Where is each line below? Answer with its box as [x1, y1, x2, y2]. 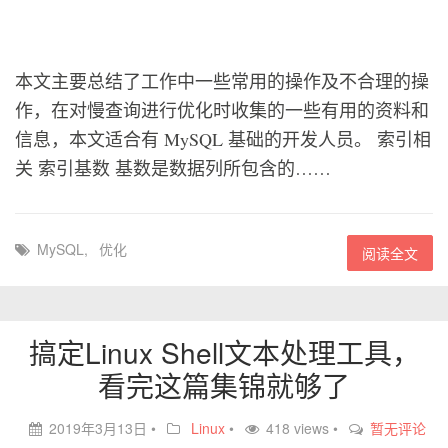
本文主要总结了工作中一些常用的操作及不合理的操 [15, 69, 429, 93]
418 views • [266, 418, 342, 438]
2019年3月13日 [49, 418, 147, 438]
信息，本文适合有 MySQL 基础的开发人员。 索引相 [15, 127, 431, 151]
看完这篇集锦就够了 [98, 365, 350, 405]
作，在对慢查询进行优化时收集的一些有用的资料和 [15, 98, 429, 122]
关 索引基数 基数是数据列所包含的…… [15, 156, 331, 180]
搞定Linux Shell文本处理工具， [28, 332, 420, 372]
